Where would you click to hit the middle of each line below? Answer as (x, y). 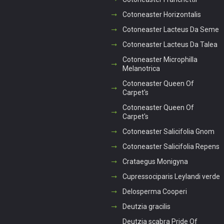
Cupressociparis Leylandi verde (171, 176)
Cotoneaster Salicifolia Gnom (168, 131)
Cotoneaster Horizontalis (161, 14)
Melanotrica (141, 68)
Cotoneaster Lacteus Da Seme (170, 29)
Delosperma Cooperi (154, 191)
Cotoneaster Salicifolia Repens (171, 146)
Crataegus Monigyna (155, 161)
